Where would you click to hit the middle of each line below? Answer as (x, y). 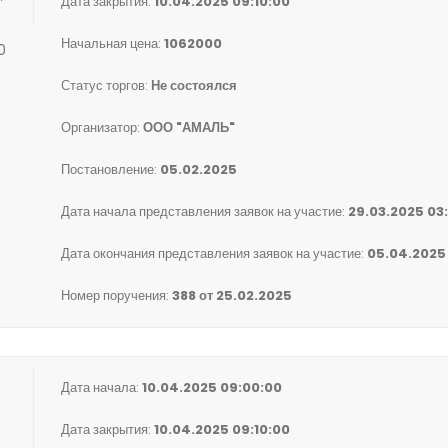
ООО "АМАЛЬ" (189, 127)
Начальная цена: (112, 43)
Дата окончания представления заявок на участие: (214, 253)
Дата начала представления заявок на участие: (204, 211)
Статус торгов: (106, 85)
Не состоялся (194, 85)
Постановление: (110, 169)
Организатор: (102, 127)
